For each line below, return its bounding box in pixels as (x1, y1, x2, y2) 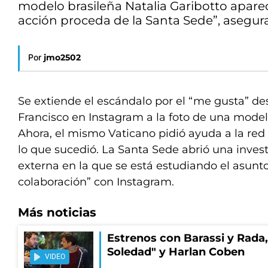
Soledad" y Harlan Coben (107, 245, 245, 258)
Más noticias (18, 205, 96, 220)
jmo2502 (44, 52, 81, 63)
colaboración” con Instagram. (18, 175, 174, 188)
